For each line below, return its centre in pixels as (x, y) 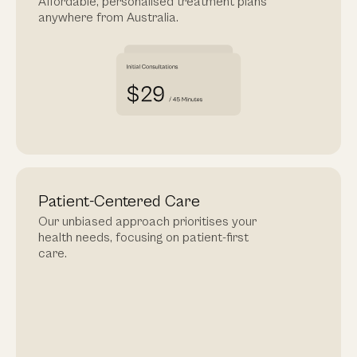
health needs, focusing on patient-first (143, 238)
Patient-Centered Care (119, 202)
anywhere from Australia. (108, 18)
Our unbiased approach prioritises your (147, 222)
